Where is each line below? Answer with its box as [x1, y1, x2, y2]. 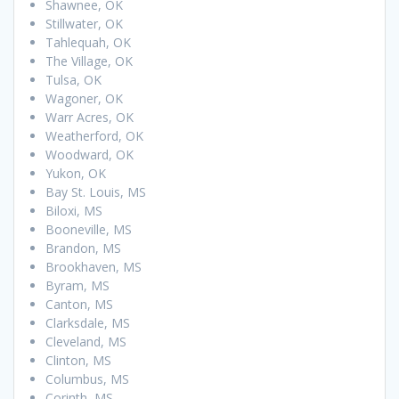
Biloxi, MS [45, 201, 102, 219]
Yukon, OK [45, 164, 106, 182]
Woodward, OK [45, 145, 134, 163]
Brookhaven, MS [45, 257, 142, 275]
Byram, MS [45, 276, 110, 294]
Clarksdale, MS [45, 313, 130, 331]
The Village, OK [45, 52, 133, 69]
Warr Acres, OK [45, 108, 134, 126]
